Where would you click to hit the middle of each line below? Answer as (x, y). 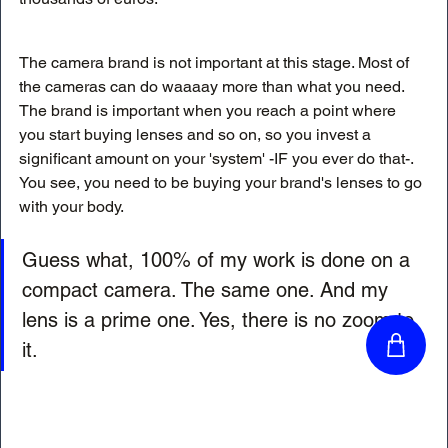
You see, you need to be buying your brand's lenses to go (222, 183)
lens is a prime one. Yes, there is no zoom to (221, 320)
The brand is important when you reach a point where (209, 111)
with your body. (73, 207)
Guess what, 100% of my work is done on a (219, 260)
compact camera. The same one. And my (208, 290)
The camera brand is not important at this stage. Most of (216, 63)
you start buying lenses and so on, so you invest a (197, 135)
